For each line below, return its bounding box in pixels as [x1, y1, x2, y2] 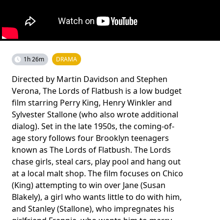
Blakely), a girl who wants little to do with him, [12, 191, 182, 202]
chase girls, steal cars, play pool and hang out [12, 156, 181, 167]
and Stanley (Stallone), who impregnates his [12, 203, 174, 214]
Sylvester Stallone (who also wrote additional [12, 109, 178, 120]
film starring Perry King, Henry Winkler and [12, 97, 172, 108]
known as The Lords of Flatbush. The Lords [12, 144, 171, 155]
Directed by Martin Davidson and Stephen [12, 73, 167, 84]
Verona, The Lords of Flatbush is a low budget [12, 85, 182, 96]
